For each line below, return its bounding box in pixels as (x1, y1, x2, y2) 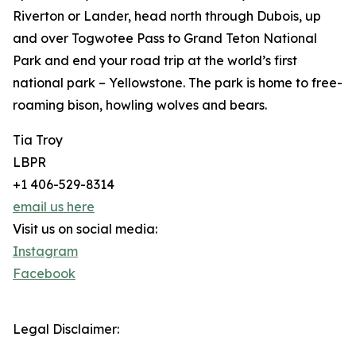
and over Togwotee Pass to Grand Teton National (13, 30, 317, 47)
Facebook (13, 265, 75, 282)
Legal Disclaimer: (13, 321, 119, 338)
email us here (13, 199, 95, 215)
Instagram (13, 243, 78, 260)
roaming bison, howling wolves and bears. (13, 97, 267, 114)
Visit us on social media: (13, 221, 157, 238)
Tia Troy (13, 132, 63, 149)
